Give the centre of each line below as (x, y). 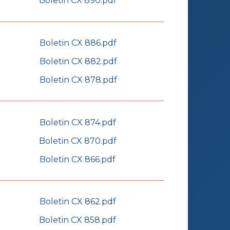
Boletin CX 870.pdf (78, 141)
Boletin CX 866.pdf (78, 159)
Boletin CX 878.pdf (78, 80)
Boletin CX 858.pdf (78, 220)
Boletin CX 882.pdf (78, 61)
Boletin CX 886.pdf (78, 43)
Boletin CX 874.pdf (78, 122)
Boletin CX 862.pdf (78, 202)
